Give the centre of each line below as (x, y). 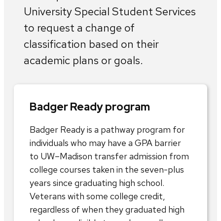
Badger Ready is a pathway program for (107, 129)
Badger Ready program (90, 107)
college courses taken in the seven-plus (107, 169)
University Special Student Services (110, 11)
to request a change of (79, 28)
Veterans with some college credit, (97, 196)
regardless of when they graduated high (107, 209)
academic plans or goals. (83, 60)
